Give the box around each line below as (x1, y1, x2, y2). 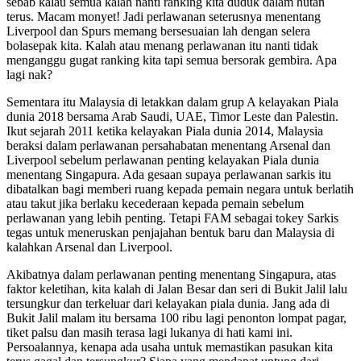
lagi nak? (6, 67, 52, 81)
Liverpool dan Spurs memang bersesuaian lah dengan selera (6, 23, 310, 38)
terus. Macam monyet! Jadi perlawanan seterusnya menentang (6, 9, 321, 23)
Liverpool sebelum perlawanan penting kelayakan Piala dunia (6, 152, 319, 167)
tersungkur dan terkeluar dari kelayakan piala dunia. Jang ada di (6, 296, 330, 310)
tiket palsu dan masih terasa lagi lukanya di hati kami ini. (6, 325, 293, 339)
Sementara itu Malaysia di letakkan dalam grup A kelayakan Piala (6, 94, 338, 109)
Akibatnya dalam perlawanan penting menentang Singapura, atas (6, 267, 336, 281)
